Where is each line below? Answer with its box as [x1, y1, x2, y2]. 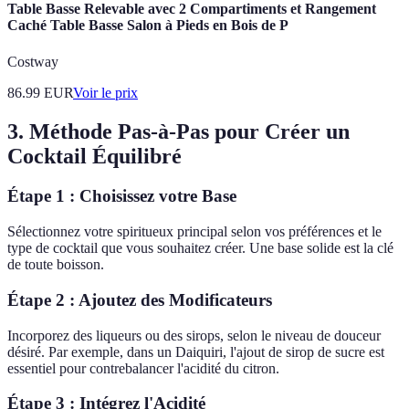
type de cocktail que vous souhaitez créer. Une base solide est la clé [7, 240, 393, 257]
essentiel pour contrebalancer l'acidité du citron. [7, 360, 279, 376]
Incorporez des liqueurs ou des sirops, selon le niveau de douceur [7, 327, 381, 343]
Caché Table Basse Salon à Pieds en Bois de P [7, 17, 288, 34]
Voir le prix [73, 84, 138, 100]
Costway [7, 53, 58, 69]
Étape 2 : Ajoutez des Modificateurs [7, 289, 272, 309]
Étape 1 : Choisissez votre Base [7, 186, 236, 206]
